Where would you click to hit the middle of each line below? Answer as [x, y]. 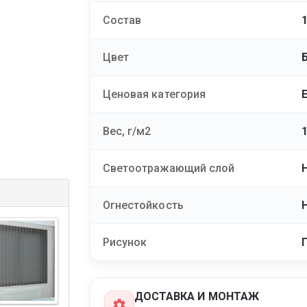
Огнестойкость [143, 206]
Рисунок [125, 243]
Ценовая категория [154, 95]
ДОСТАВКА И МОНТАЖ [197, 297]
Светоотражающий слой [169, 169]
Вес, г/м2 [127, 132]
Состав [122, 21]
